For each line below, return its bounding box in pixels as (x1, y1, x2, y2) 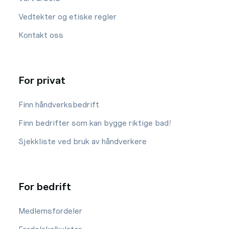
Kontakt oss (18, 30, 63, 40)
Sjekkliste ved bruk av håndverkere (18, 136, 147, 146)
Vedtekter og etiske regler (18, 12, 117, 21)
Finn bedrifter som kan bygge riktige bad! (18, 118, 171, 128)
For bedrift (18, 180, 71, 193)
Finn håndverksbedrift (18, 100, 99, 109)
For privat (18, 74, 65, 86)
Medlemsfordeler (18, 206, 82, 216)
